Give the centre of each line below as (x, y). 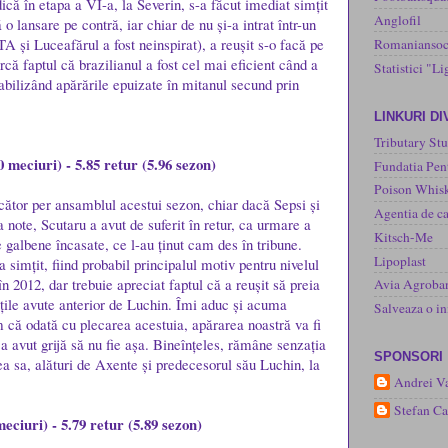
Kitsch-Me (403, 236)
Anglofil (397, 20)
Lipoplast (400, 260)
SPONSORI (408, 357)
